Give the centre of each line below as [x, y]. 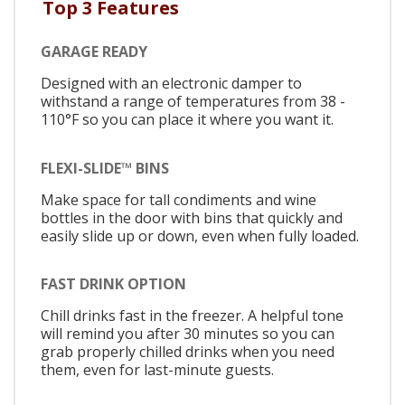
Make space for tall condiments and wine [179, 199]
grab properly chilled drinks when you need [188, 352]
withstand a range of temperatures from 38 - [193, 102]
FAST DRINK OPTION [113, 284]
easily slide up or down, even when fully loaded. [200, 235]
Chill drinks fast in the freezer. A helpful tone [192, 316]
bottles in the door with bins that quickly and [192, 217]
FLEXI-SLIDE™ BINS [105, 168]
